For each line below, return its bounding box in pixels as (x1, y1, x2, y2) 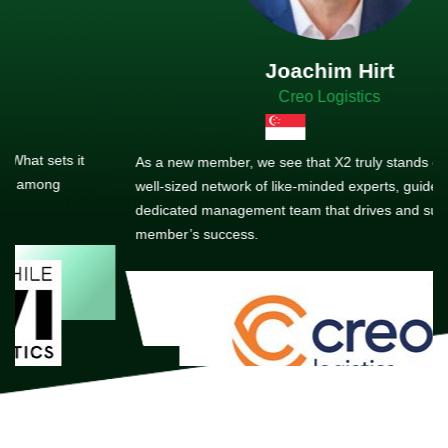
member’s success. (30, 226, 153, 243)
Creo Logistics (173, 87, 275, 105)
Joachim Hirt (159, 58, 289, 82)
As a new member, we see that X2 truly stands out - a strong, (30, 154, 416, 171)
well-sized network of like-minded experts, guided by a (30, 178, 372, 195)
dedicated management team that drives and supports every (30, 202, 412, 219)
